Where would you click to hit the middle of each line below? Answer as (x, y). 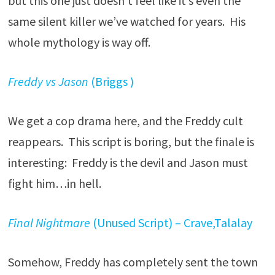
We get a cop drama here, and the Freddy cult (125, 121)
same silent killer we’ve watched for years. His (126, 21)
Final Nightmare (49, 223)
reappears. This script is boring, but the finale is (131, 141)
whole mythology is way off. (79, 42)
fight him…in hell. (54, 183)
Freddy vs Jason (48, 81)
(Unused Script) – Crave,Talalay (171, 223)
